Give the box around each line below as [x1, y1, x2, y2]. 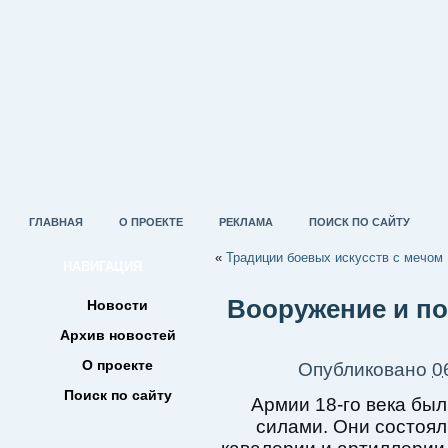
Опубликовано [298, 359, 427, 380]
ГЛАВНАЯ [29, 216, 83, 228]
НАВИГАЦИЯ [63, 259, 142, 274]
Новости [87, 297, 148, 313]
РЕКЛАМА [219, 216, 273, 228]
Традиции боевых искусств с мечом [226, 250, 443, 265]
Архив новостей [59, 327, 176, 343]
